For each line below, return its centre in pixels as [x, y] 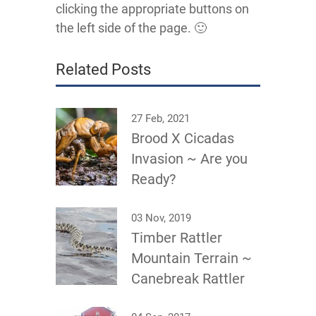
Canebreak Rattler [188, 279]
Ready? [153, 180]
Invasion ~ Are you [189, 159]
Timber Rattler [177, 238]
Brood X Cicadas [183, 139]
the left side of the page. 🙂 [131, 28]
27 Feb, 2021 [160, 119]
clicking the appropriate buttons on [152, 9]
